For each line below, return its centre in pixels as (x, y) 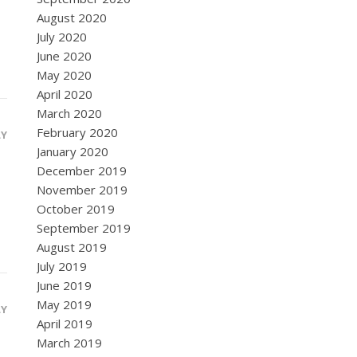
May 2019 (64, 304)
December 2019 (82, 171)
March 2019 (69, 343)
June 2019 (64, 285)
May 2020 (64, 75)
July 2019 (62, 266)
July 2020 (62, 37)
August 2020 (72, 18)
